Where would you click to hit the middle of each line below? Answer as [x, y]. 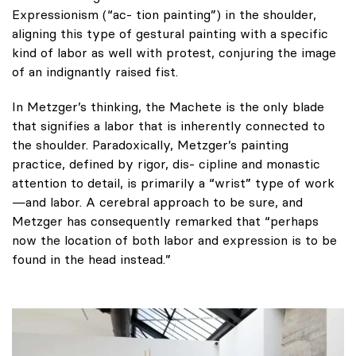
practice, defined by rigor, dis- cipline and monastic [166, 163]
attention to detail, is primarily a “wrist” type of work [173, 182]
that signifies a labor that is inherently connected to [168, 125]
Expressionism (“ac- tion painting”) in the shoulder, [164, 14]
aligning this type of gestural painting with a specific [170, 33]
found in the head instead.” [91, 259]
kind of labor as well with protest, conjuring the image [174, 52]
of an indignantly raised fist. [95, 71]
